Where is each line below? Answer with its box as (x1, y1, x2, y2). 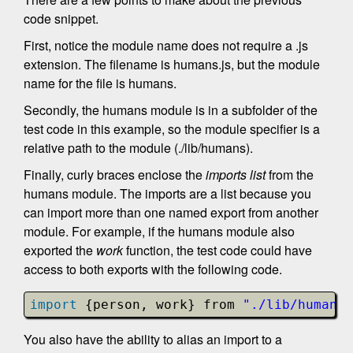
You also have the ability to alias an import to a (24, 330, 282, 348)
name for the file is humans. (24, 74, 176, 92)
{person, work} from (85, 297, 243, 312)
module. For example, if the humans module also (24, 222, 295, 240)
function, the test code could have (123, 241, 312, 259)
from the (266, 165, 314, 184)
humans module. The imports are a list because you (24, 184, 311, 203)
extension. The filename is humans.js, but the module (24, 55, 320, 73)
